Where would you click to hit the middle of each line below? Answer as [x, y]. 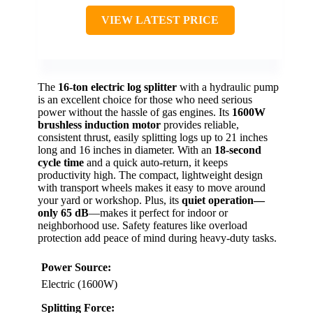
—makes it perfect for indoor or [158, 212]
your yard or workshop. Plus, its [110, 200]
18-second [238, 150]
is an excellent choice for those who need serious [145, 99]
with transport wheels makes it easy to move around [152, 187]
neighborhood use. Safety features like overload [143, 225]
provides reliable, [200, 124]
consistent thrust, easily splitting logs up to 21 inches [153, 137]
